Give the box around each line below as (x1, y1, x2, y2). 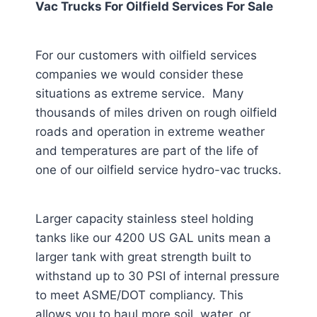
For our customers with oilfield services (35, 48, 257, 62)
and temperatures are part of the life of (35, 144, 258, 158)
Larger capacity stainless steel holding (35, 212, 253, 226)
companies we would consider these (35, 67, 243, 81)
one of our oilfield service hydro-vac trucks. (35, 163, 282, 177)
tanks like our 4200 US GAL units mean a (35, 231, 271, 245)
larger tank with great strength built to (35, 250, 251, 264)
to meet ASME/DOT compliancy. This (35, 288, 243, 302)
